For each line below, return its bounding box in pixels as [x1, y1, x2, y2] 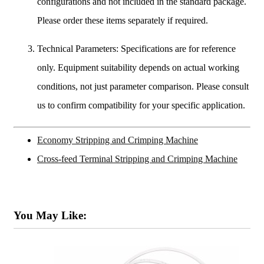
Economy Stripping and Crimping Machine [37, 134, 198, 145]
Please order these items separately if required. [37, 15, 208, 25]
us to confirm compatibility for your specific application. [37, 100, 245, 110]
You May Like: [14, 209, 87, 222]
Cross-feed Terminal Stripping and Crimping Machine [37, 153, 237, 164]
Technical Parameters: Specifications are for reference [37, 43, 236, 54]
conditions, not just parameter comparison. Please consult [37, 81, 249, 91]
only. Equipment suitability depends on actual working [37, 62, 239, 72]
